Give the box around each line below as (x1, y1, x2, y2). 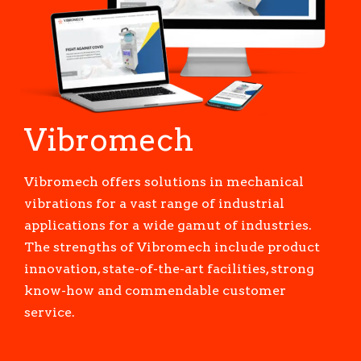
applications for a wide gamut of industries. (24, 218, 312, 234)
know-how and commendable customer (24, 283, 286, 299)
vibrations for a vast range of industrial (24, 196, 284, 212)
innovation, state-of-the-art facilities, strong (24, 261, 314, 277)
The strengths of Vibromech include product (24, 239, 320, 255)
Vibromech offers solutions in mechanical (24, 174, 304, 190)
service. (24, 305, 75, 321)
